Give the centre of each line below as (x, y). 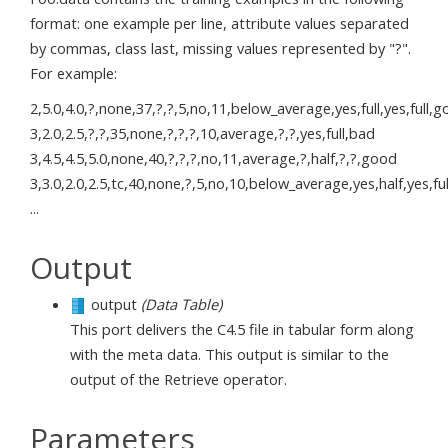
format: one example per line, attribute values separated (219, 23)
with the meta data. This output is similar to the (229, 353)
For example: (73, 73)
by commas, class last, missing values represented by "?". (220, 48)
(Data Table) (179, 303)
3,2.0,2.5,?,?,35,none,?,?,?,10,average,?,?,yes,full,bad (202, 133)
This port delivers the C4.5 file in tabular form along (242, 328)
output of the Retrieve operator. (178, 378)
